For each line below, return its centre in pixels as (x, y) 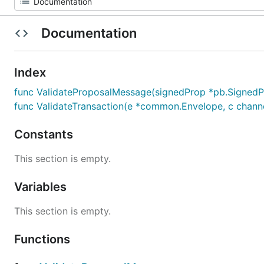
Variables (42, 187)
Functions (44, 239)
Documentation (89, 33)
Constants (45, 134)
